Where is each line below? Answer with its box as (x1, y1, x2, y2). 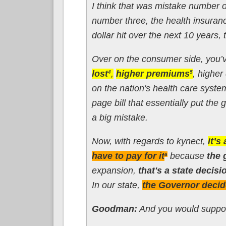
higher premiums (116, 68, 190, 79)
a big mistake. (91, 112, 148, 123)
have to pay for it (91, 150, 164, 161)
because (169, 150, 207, 161)
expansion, (91, 165, 138, 176)
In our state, (91, 180, 142, 190)
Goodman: (91, 203, 137, 214)
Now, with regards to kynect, (91, 136, 208, 146)
